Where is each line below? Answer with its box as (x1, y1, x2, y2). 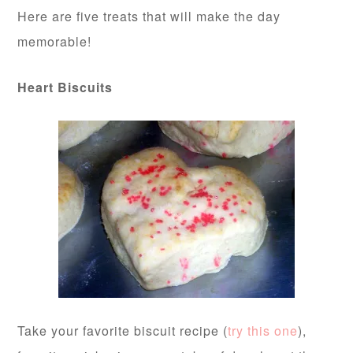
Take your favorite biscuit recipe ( (17, 321, 229, 340)
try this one (228, 321, 299, 340)
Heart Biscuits (17, 78, 113, 96)
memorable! (17, 32, 92, 50)
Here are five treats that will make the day (17, 7, 281, 25)
